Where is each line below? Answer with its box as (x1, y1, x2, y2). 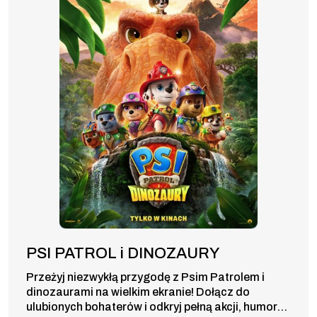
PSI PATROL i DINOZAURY (26, 244, 219, 262)
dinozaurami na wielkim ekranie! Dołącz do (26, 285, 250, 298)
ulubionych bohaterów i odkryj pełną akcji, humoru (26, 300, 284, 313)
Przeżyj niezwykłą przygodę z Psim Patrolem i (26, 270, 265, 283)
